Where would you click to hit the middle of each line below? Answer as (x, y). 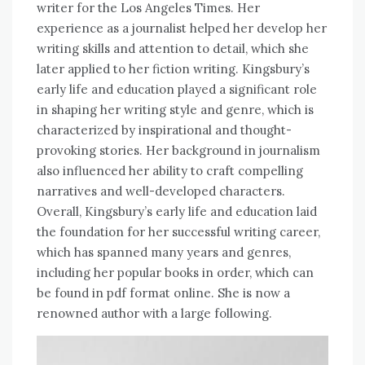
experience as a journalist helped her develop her (182, 28)
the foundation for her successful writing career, (178, 231)
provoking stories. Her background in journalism (178, 150)
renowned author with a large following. (154, 313)
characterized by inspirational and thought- (164, 130)
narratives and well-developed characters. (161, 191)
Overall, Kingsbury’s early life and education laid (177, 211)
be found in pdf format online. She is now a (163, 292)
